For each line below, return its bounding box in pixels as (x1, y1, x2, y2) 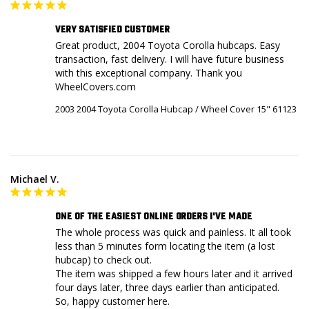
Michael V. (10, 172, 59, 186)
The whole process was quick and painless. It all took (55, 225, 291, 239)
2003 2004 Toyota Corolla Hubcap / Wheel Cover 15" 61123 (55, 102, 297, 115)
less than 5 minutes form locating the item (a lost (55, 239, 275, 252)
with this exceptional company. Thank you (55, 66, 242, 79)
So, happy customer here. (55, 294, 170, 308)
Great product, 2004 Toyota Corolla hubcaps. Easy (55, 38, 280, 52)
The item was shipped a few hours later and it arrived (55, 266, 292, 280)
